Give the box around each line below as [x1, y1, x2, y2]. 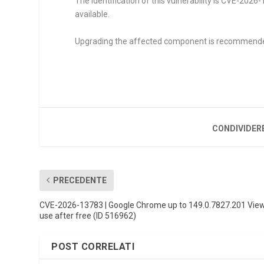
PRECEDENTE [53, 175, 107, 185]
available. [75, 9, 110, 19]
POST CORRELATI [51, 240, 135, 252]
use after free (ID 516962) [39, 210, 137, 220]
